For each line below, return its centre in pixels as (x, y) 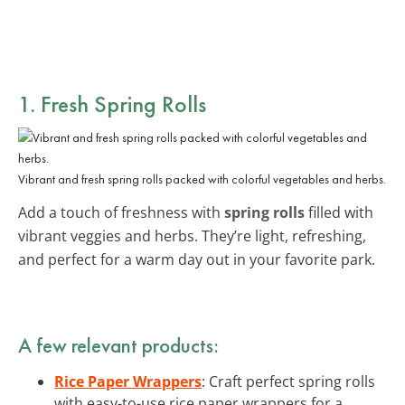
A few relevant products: (118, 345)
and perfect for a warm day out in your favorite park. (197, 259)
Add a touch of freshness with (121, 212)
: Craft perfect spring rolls (288, 381)
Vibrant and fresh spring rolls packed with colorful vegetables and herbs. (202, 179)
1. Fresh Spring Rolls (112, 104)
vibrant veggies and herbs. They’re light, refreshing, (192, 235)
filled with (339, 212)
